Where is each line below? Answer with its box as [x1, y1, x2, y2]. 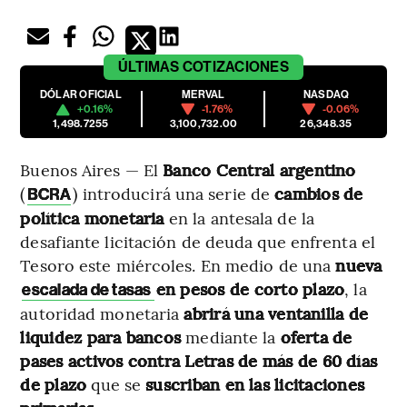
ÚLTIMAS [118, 58, 180, 76]
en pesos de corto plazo [155, 277, 345, 301]
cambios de [274, 182, 363, 205]
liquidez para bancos [20, 325, 182, 349]
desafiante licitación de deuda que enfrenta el [20, 230, 375, 253]
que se [86, 372, 146, 396]
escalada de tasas [22, 280, 154, 301]
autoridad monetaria [20, 302, 184, 325]
